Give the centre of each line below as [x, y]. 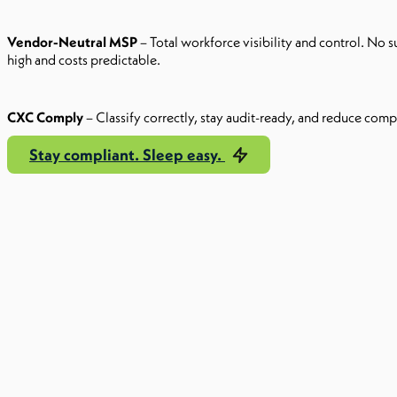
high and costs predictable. [84, 59]
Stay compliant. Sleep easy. [127, 155]
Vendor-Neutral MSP [72, 42]
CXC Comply [45, 117]
